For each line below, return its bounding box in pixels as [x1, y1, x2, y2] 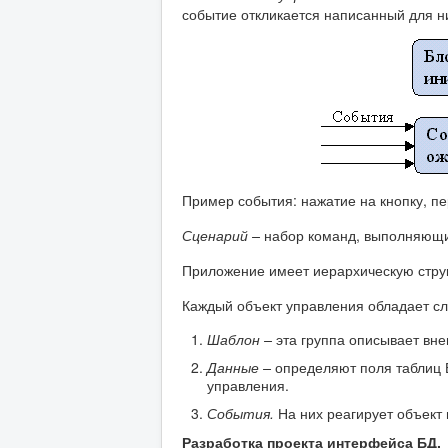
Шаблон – [207, 329, 276, 350]
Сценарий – [182, 225, 264, 246]
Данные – [207, 357, 271, 378]
